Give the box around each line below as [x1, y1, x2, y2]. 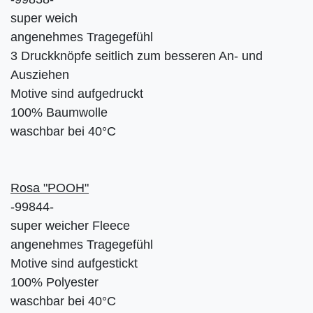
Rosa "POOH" [10, 180, 89, 195]
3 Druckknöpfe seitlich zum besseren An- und [10, 48, 263, 63]
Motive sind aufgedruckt [10, 86, 143, 101]
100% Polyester [10, 275, 99, 289]
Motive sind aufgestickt [10, 256, 138, 270]
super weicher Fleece [10, 218, 130, 233]
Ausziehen [10, 67, 69, 82]
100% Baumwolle [10, 105, 108, 119]
